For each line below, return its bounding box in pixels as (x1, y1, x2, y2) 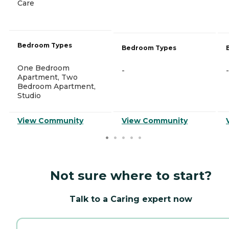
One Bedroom (17, 63, 70, 73)
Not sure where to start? (50, 168, 212, 183)
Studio (17, 90, 41, 100)
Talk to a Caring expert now (70, 194, 192, 204)
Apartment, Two (17, 72, 78, 82)
